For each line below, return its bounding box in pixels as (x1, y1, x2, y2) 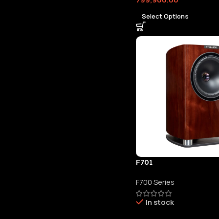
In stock (145, 197, 174, 208)
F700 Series (135, 177, 175, 188)
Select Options (141, 11, 189, 21)
